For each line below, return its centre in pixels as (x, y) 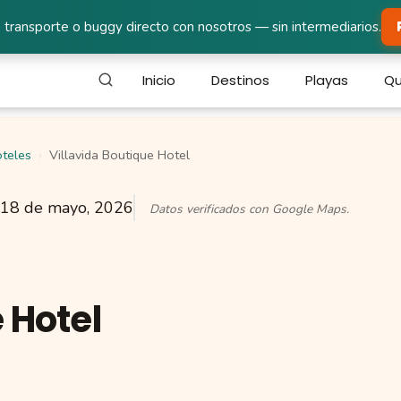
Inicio (159, 80)
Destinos (241, 80)
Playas (327, 80)
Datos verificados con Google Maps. (249, 209)
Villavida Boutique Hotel (119, 155)
